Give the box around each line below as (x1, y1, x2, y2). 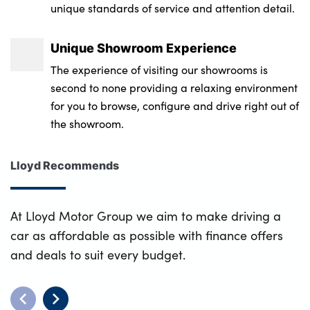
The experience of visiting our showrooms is (51, 62, 268, 77)
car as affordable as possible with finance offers (10, 226, 283, 244)
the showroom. (51, 116, 125, 131)
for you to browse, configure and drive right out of (51, 98, 300, 113)
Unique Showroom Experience (51, 38, 237, 57)
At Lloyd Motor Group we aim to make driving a (10, 207, 281, 224)
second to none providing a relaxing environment (51, 80, 298, 95)
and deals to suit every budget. (10, 246, 185, 263)
